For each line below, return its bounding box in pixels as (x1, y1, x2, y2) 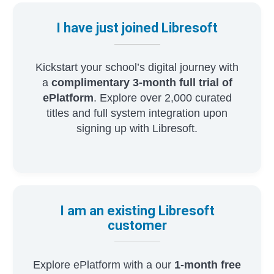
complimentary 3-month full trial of (51, 76, 232, 89)
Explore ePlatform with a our (33, 258, 171, 271)
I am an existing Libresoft (59, 202, 215, 218)
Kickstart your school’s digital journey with (35, 61, 239, 73)
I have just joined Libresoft (56, 20, 218, 35)
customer (107, 217, 167, 233)
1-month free (174, 258, 241, 271)
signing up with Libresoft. (76, 122, 198, 135)
